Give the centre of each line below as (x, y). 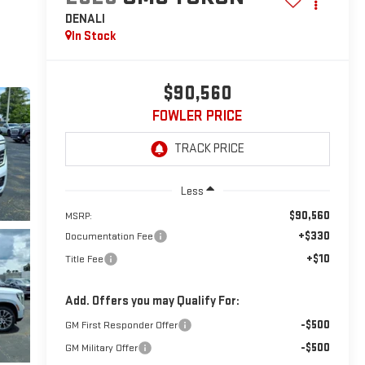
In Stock (94, 36)
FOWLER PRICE (198, 116)
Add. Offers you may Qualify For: (152, 301)
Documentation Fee (109, 236)
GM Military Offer (101, 347)
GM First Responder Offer (121, 325)
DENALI (85, 19)
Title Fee (84, 259)
